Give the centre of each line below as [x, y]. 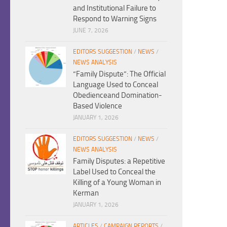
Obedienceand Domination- [118, 95]
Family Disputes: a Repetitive [119, 161]
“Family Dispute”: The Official [119, 74]
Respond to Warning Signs [115, 18]
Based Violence [98, 106]
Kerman [86, 193]
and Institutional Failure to [115, 8]
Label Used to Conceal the [114, 172]
